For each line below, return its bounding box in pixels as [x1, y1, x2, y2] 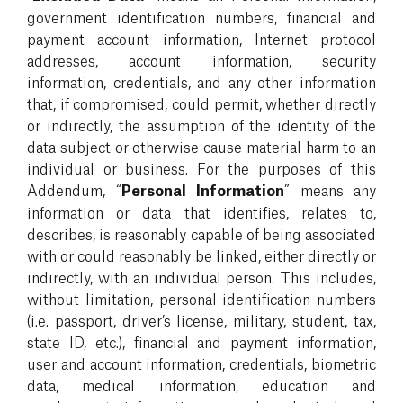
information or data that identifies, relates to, [27, 201, 376, 221]
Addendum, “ [27, 179, 121, 199]
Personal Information [121, 179, 284, 200]
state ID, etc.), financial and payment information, [27, 331, 376, 351]
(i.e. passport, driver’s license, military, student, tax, [27, 309, 376, 329]
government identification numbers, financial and [27, 6, 376, 26]
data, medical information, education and [27, 374, 376, 394]
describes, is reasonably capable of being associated [27, 223, 376, 243]
